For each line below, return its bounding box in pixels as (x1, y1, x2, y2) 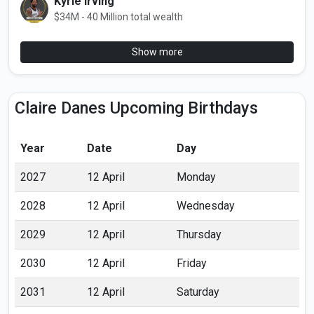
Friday (177, 257, 207, 271)
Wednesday (177, 199, 235, 213)
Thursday (177, 228, 221, 242)
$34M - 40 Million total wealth (54, 11, 183, 23)
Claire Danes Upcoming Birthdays (15, 98, 258, 118)
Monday (177, 170, 216, 184)
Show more (131, 46, 183, 58)
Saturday (177, 285, 219, 299)
